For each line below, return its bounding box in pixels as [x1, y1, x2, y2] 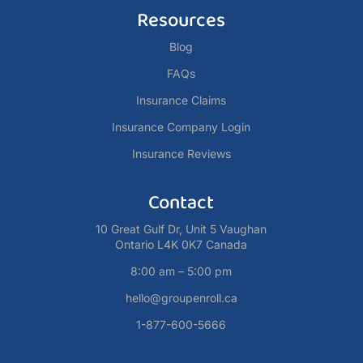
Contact [148, 186, 215, 219]
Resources [137, 4, 226, 36]
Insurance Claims [136, 92, 227, 107]
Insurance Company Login [112, 119, 251, 134]
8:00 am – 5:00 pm [130, 263, 233, 278]
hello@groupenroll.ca [125, 290, 237, 305]
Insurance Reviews [131, 146, 231, 160]
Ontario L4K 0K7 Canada [115, 237, 248, 251]
